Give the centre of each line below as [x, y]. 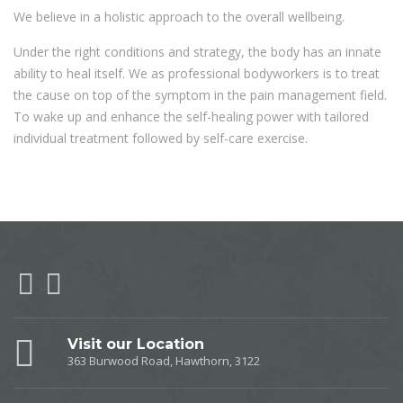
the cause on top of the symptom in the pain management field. [200, 94]
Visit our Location [136, 344]
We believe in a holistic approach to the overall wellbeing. [179, 16]
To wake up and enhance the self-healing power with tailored [191, 116]
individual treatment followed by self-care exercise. [161, 138]
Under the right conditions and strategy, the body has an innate [197, 51]
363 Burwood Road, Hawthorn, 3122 [164, 360]
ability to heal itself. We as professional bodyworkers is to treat [197, 73]
